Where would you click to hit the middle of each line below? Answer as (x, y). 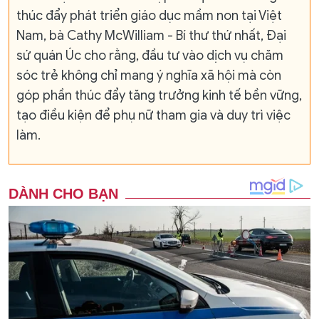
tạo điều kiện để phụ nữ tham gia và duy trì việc (153, 116)
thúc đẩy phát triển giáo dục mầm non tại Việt (149, 16)
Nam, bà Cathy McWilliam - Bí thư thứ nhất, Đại (151, 36)
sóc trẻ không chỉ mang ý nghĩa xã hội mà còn (149, 76)
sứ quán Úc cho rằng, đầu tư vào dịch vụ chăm (150, 56)
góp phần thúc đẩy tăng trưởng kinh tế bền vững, (159, 96)
